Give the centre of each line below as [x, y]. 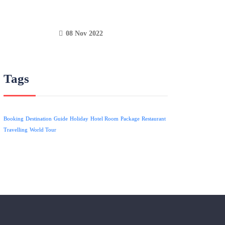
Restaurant [154, 119]
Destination [39, 119]
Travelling [16, 130]
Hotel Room [105, 119]
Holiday [79, 119]
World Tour [43, 130]
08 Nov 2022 [84, 33]
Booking [14, 119]
